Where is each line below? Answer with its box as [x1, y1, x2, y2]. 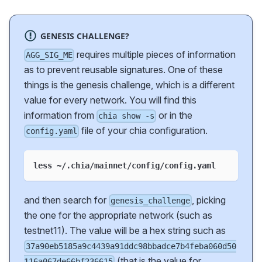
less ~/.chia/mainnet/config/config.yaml [33, 160, 216, 170]
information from [24, 109, 96, 122]
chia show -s [98, 111, 155, 121]
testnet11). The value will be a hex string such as [24, 224, 226, 236]
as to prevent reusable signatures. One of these [24, 64, 223, 76]
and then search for [24, 194, 109, 206]
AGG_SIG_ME [26, 50, 73, 60]
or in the [156, 109, 193, 122]
